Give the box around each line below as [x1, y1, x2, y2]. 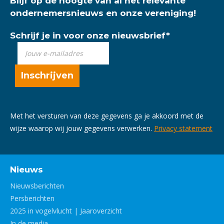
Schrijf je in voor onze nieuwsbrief [10, 30, 166, 40]
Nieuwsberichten [10, 180, 64, 190]
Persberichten [10, 193, 54, 203]
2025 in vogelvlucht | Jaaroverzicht [10, 205, 122, 215]
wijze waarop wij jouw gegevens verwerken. [10, 123, 154, 133]
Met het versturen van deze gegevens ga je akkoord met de [10, 110, 203, 120]
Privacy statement [154, 123, 212, 133]
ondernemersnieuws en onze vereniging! [10, 7, 196, 18]
